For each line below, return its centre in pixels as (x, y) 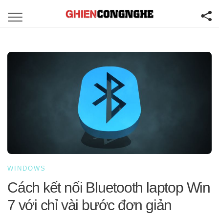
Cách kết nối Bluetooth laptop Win (109, 187)
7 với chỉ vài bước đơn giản (90, 205)
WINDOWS (27, 168)
